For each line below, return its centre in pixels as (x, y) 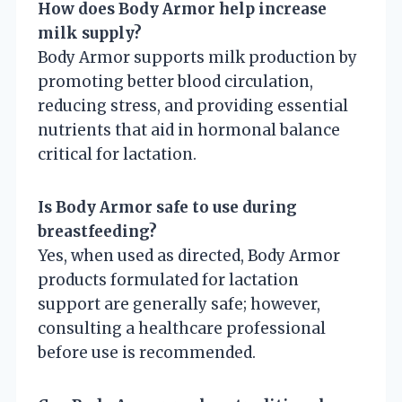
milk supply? (90, 33)
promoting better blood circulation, (175, 81)
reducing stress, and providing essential (193, 105)
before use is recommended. (147, 352)
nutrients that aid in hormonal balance (189, 130)
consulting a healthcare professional (182, 328)
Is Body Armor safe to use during (167, 207)
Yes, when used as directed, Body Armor (189, 255)
